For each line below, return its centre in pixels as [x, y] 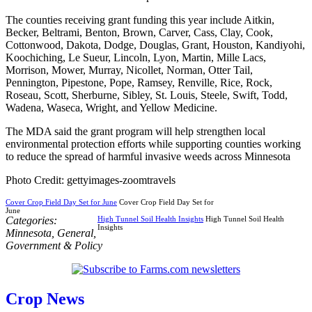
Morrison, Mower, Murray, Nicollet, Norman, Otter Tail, [129, 70]
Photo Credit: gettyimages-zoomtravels [91, 180]
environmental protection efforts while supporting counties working [153, 143]
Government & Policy [54, 245]
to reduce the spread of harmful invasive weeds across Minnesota [148, 156]
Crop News [45, 298]
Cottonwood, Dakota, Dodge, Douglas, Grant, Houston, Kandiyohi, [155, 45]
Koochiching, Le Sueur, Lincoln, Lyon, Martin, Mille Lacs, [136, 57]
